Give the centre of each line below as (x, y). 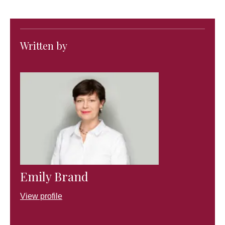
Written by (44, 46)
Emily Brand (54, 176)
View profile (41, 196)
